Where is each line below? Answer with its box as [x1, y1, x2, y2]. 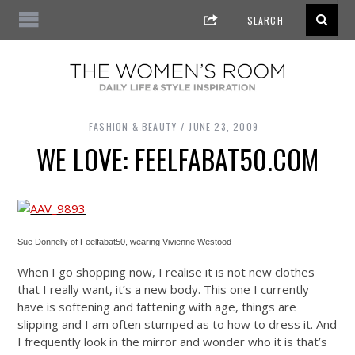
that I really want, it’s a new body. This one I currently [17, 281, 310, 298]
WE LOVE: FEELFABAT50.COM [36, 139, 319, 180]
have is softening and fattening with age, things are [17, 299, 297, 315]
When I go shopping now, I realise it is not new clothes [17, 264, 315, 281]
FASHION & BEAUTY [88, 120, 177, 134]
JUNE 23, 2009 [189, 120, 258, 134]
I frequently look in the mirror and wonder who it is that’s [17, 334, 328, 350]
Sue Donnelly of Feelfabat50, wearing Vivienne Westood [17, 237, 232, 247]
